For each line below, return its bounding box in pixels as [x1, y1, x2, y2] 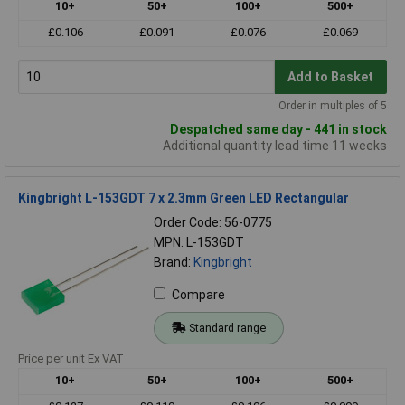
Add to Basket [287, 69, 374, 84]
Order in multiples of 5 [278, 99, 387, 113]
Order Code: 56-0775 [154, 215, 272, 231]
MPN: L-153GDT [154, 235, 244, 250]
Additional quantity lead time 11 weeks [163, 138, 387, 154]
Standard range [188, 321, 266, 335]
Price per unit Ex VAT [18, 352, 124, 366]
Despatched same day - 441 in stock [170, 122, 387, 137]
